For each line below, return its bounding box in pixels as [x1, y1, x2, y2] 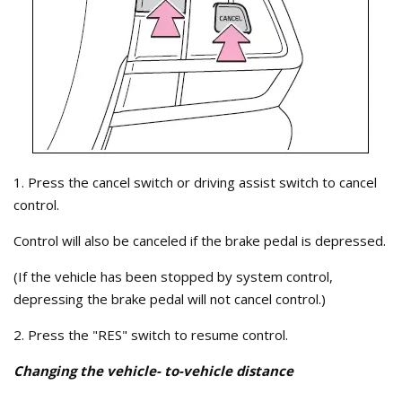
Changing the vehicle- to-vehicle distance [13, 361, 293, 380]
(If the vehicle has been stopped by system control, [13, 267, 333, 285]
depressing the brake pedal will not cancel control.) [13, 289, 326, 308]
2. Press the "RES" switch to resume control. [13, 325, 288, 344]
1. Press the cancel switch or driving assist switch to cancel [13, 172, 377, 191]
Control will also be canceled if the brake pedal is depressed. [13, 231, 386, 249]
